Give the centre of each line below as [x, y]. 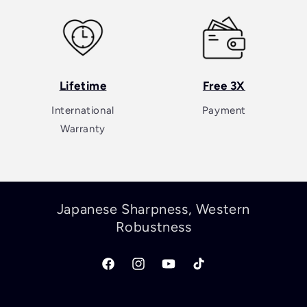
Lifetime [83, 85]
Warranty [83, 128]
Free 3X [224, 85]
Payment [224, 110]
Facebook [123, 271]
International [83, 110]
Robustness [153, 226]
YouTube [181, 271]
